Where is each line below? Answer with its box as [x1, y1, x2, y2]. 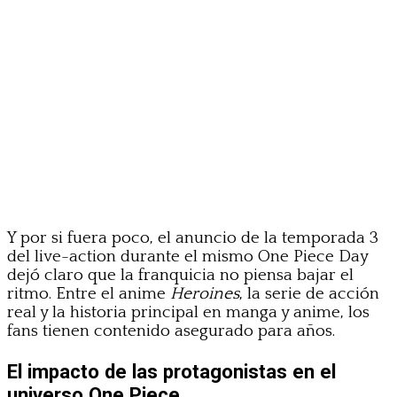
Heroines [170, 284, 239, 303]
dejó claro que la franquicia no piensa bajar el [7, 265, 354, 284]
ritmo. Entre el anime [7, 284, 170, 303]
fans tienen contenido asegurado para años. [7, 321, 335, 340]
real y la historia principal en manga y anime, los [7, 302, 370, 322]
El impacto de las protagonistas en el [7, 359, 336, 383]
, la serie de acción [239, 284, 379, 303]
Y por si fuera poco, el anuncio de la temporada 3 [7, 228, 378, 247]
